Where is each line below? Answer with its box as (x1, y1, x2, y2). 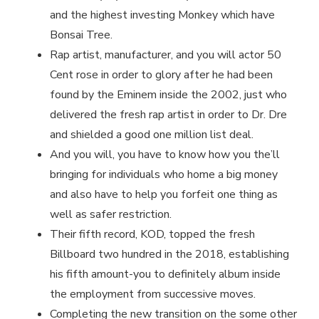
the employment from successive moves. (50, 286, 256, 303)
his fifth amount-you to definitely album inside (50, 266, 281, 283)
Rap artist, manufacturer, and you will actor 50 (50, 47, 281, 63)
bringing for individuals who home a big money (50, 167, 278, 183)
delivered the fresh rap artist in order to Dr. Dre (50, 107, 287, 123)
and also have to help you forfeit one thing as (50, 187, 278, 203)
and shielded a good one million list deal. (50, 127, 253, 143)
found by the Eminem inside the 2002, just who (50, 87, 287, 103)
